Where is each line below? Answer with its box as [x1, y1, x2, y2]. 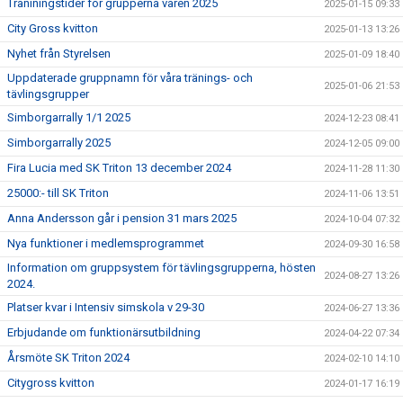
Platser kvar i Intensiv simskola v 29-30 [7, 300, 204, 314]
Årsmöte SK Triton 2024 [7, 350, 130, 364]
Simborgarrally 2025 [7, 135, 111, 149]
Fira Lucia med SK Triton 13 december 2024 [7, 160, 231, 175]
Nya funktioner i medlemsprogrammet [7, 236, 204, 250]
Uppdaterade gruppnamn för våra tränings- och [7, 70, 253, 85]
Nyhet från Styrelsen [7, 46, 111, 60]
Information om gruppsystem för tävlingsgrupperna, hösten [7, 260, 316, 274]
